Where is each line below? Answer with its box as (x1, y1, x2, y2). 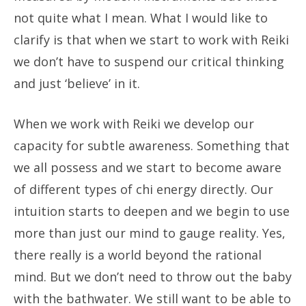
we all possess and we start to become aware (14, 159, 281, 176)
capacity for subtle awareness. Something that (14, 137, 290, 154)
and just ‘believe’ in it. (14, 75, 140, 92)
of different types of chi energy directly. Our (14, 181, 273, 197)
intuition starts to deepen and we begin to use (14, 203, 290, 219)
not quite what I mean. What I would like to (14, 10, 268, 26)
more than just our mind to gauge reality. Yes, (14, 225, 286, 241)
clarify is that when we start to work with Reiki (14, 31, 289, 48)
